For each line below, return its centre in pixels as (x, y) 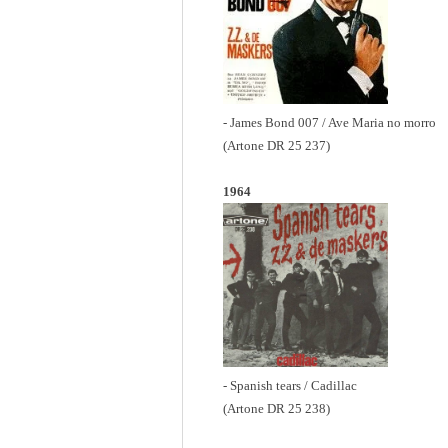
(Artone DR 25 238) (276, 409)
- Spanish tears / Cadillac (290, 386)
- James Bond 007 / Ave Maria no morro (329, 122)
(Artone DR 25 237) (276, 145)
